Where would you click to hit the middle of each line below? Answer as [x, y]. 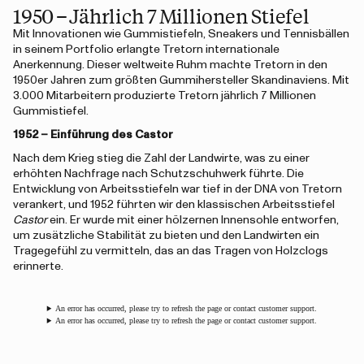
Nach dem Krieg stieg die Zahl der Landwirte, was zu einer [161, 158]
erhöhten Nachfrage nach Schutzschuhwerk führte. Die [158, 174]
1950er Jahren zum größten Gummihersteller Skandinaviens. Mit [181, 80]
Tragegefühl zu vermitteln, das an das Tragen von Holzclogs [171, 251]
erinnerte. [38, 266]
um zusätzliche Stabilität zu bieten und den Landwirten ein [166, 236]
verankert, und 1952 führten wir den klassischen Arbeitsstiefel [174, 205]
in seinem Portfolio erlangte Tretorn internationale [146, 50]
